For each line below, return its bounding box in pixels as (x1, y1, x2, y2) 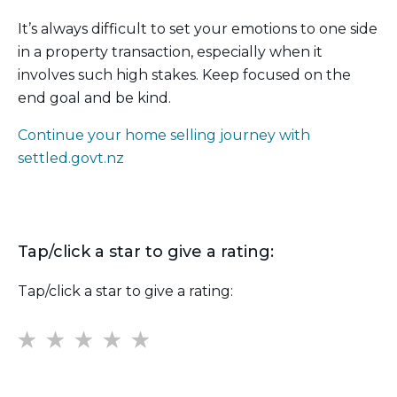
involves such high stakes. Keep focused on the (18, 66, 351, 84)
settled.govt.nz (18, 150, 124, 167)
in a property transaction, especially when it (18, 43, 323, 61)
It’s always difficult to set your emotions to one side (18, 20, 378, 38)
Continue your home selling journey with (18, 127, 310, 144)
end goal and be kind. (18, 90, 171, 107)
